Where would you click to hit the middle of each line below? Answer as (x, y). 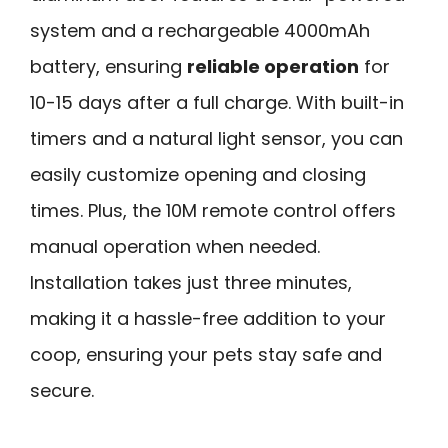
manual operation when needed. (175, 246)
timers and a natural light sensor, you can (216, 138)
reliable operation (273, 66)
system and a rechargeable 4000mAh (200, 30)
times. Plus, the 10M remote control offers (213, 210)
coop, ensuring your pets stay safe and (206, 354)
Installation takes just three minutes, (191, 282)
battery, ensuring (108, 66)
